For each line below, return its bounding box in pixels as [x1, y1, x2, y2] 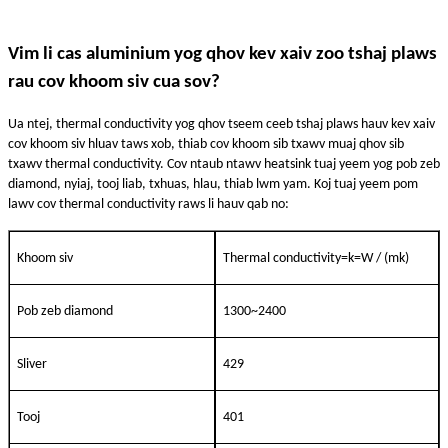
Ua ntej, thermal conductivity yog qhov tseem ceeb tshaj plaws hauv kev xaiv [8, 116, 435, 132]
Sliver [17, 356, 47, 372]
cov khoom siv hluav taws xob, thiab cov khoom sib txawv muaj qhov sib [8, 136, 404, 152]
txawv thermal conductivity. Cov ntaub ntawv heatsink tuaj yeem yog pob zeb [8, 156, 440, 172]
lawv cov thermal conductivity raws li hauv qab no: [8, 196, 289, 212]
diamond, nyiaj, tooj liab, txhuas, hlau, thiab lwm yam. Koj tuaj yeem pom [8, 176, 418, 192]
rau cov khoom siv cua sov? [8, 72, 220, 92]
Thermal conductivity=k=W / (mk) [223, 250, 409, 266]
